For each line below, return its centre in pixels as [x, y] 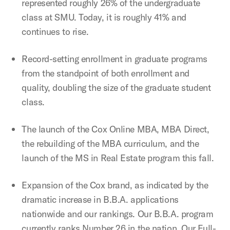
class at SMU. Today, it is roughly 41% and [104, 17]
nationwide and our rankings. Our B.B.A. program [118, 214]
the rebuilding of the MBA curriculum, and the [110, 143]
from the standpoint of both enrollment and [106, 73]
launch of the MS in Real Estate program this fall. [118, 158]
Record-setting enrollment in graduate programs [114, 59]
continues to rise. [55, 32]
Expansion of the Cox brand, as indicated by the [115, 185]
